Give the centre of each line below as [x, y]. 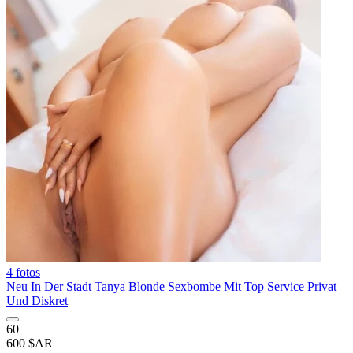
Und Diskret [37, 301]
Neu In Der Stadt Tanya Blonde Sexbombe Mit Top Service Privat [171, 286]
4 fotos [23, 272]
